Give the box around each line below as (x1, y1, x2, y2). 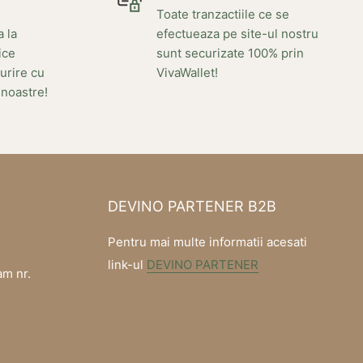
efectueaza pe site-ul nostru (156, 25, 318, 41)
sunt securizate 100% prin (156, 45, 304, 61)
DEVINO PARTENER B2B (108, 197, 277, 215)
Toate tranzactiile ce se (156, 6, 289, 22)
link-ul (108, 257, 147, 273)
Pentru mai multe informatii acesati (108, 234, 308, 250)
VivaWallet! (156, 64, 218, 80)
